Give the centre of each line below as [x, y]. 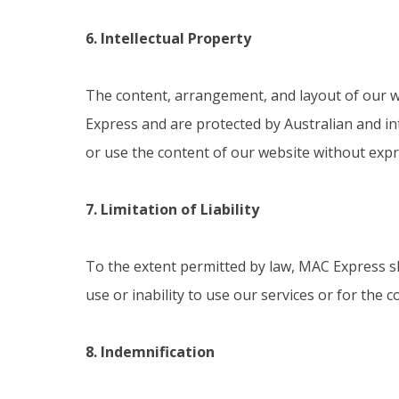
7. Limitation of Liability [172, 209]
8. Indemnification [150, 352]
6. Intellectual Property [168, 38]
